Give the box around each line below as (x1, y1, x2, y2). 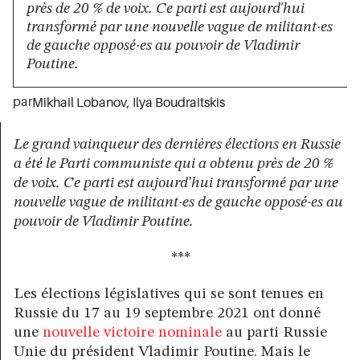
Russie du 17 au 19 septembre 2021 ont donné (14, 305, 321, 322)
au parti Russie (222, 325, 327, 342)
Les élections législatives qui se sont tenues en (14, 286, 324, 303)
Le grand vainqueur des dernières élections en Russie (14, 136, 341, 153)
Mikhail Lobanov (32, 95, 127, 110)
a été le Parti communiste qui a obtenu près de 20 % (14, 155, 333, 172)
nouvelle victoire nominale (43, 325, 222, 342)
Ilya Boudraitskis (133, 95, 225, 110)
